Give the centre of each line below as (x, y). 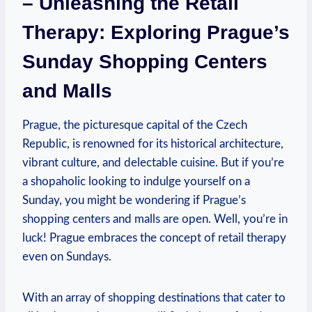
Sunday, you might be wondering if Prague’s (134, 200)
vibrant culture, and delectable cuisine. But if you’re (153, 162)
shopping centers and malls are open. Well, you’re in (155, 219)
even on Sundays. (67, 256)
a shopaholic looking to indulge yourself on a (136, 181)
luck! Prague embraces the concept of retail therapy (154, 237)
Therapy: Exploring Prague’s (156, 32)
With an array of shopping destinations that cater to (154, 297)
